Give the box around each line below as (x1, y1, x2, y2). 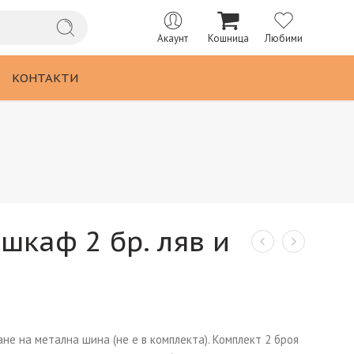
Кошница (207, 32, 249, 45)
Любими (264, 32, 303, 45)
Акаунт (157, 32, 188, 45)
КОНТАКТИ (12, 70, 78, 85)
